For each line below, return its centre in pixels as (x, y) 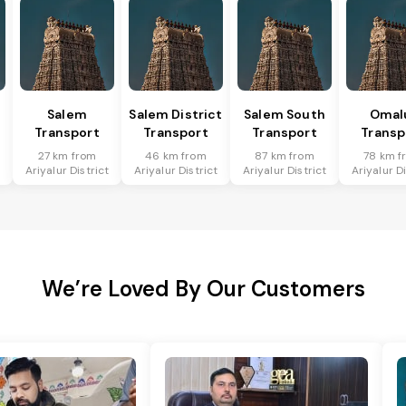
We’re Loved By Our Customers (203, 289)
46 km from (176, 156)
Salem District (176, 115)
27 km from (67, 156)
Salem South (285, 115)
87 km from (285, 156)
